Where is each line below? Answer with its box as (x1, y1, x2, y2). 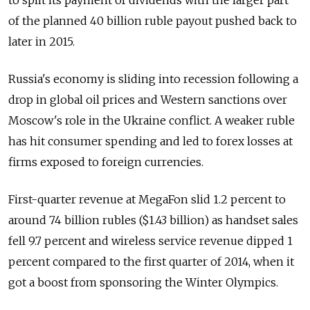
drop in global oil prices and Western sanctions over (8, 93, 287, 107)
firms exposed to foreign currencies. (8, 155, 203, 170)
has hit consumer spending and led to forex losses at (8, 134, 293, 149)
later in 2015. (8, 35, 75, 49)
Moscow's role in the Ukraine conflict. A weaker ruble (8, 113, 295, 128)
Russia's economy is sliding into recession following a (8, 72, 298, 86)
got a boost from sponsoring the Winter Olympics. (8, 275, 278, 290)
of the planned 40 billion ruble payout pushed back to (8, 14, 297, 28)
